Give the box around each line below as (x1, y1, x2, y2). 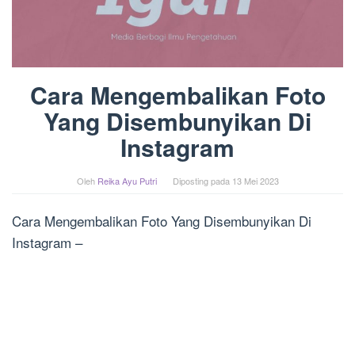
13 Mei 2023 (231, 174, 279, 188)
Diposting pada (172, 174, 232, 188)
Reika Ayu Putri (97, 174, 157, 188)
